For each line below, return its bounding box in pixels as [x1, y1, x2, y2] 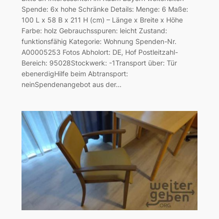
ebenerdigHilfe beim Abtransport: [21, 69, 128, 78]
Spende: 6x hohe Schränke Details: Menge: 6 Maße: [21, 4, 188, 13]
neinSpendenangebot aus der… [21, 80, 122, 88]
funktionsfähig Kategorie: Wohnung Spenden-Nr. [21, 37, 176, 45]
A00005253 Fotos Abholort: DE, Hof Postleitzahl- [21, 47, 178, 56]
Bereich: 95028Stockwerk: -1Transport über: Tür [21, 58, 177, 67]
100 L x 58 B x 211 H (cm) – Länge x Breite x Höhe [21, 15, 183, 24]
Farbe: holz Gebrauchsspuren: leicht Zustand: [21, 26, 167, 35]
